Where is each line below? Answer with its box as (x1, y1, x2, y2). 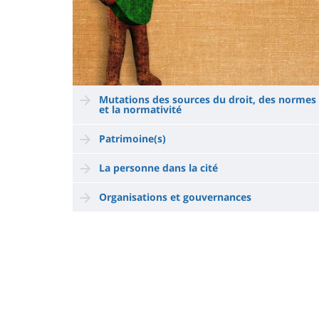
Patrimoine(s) (99, 132, 166, 146)
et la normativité (99, 103, 182, 117)
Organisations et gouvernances (99, 190, 251, 204)
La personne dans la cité (99, 161, 218, 175)
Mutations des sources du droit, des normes (99, 93, 316, 107)
